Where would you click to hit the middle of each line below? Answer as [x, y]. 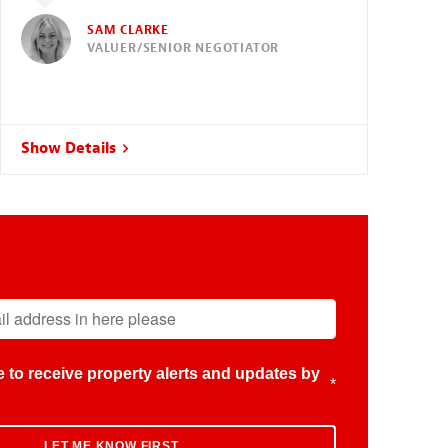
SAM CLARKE [127, 29]
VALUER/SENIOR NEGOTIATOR [183, 47]
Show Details [70, 149]
